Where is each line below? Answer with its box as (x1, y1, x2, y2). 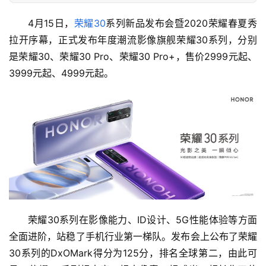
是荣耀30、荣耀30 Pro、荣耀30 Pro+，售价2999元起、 (9, 50, 257, 63)
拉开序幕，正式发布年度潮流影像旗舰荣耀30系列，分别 (9, 34, 257, 46)
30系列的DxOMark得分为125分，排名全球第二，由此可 (9, 247, 257, 259)
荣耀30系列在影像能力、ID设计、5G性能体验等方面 (28, 214, 257, 226)
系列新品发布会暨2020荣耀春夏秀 (105, 17, 258, 30)
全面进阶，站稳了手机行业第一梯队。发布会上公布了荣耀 (9, 230, 257, 243)
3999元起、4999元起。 (9, 67, 113, 80)
